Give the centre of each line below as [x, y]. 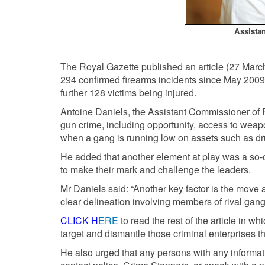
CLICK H [79, 220]
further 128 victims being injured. [128, 92]
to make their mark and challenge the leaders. [156, 169]
